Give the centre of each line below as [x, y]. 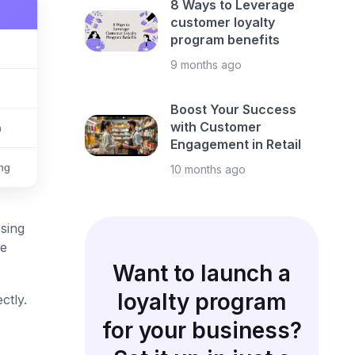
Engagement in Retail [236, 144]
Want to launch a [202, 273]
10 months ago [208, 169]
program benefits [225, 40]
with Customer [216, 127]
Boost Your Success [234, 109]
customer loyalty [223, 22]
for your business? [202, 330]
